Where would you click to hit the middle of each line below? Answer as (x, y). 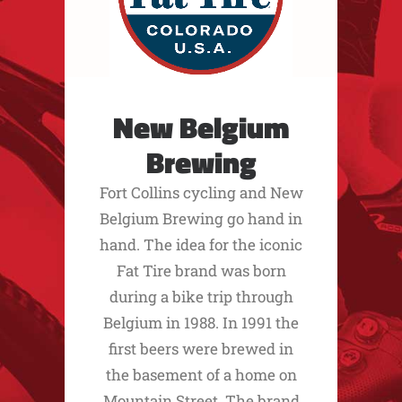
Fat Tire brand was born (201, 271)
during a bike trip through (201, 297)
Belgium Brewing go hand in (201, 218)
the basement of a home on (201, 375)
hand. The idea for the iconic (201, 245)
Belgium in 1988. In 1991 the (201, 323)
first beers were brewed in (201, 349)
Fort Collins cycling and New (201, 192)
